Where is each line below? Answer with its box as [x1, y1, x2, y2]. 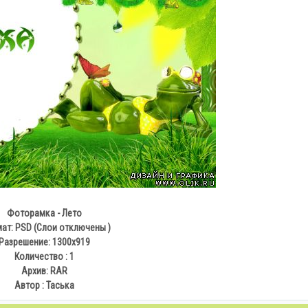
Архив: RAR [21, 265, 67, 276]
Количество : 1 [14, 251, 74, 262]
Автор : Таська [14, 280, 74, 291]
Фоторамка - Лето [6, 208, 82, 219]
